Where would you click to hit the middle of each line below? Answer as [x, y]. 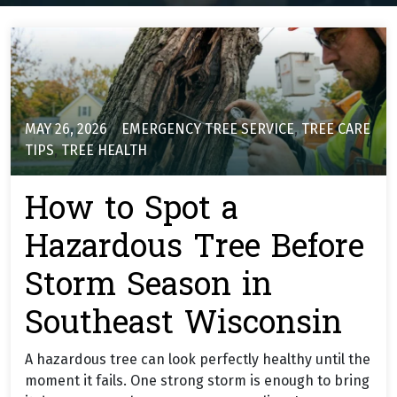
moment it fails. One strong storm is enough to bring [197, 381]
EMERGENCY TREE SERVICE [208, 129]
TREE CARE [336, 129]
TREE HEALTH [104, 151]
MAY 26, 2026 [66, 129]
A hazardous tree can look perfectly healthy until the [198, 360]
